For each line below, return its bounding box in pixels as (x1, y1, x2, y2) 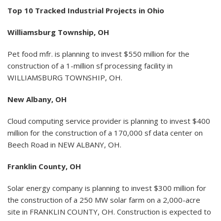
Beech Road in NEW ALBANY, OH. (7, 139, 121, 149)
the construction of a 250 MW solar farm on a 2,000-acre (7, 194, 200, 205)
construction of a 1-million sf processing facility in (7, 60, 173, 71)
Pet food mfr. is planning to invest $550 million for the (7, 48, 189, 59)
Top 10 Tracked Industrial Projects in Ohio (7, 5, 164, 15)
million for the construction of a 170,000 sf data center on (7, 127, 203, 138)
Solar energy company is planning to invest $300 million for (7, 183, 206, 193)
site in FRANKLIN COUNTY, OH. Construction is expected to (7, 206, 211, 217)
